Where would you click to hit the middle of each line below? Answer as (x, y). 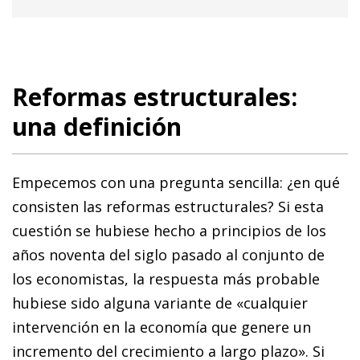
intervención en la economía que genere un (162, 327)
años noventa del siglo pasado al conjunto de (168, 254)
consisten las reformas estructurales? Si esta (168, 206)
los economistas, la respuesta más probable (166, 278)
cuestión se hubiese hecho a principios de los (169, 230)
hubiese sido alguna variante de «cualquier (160, 303)
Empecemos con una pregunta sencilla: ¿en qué (176, 182)
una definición (97, 126)
